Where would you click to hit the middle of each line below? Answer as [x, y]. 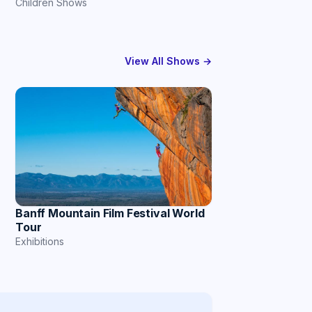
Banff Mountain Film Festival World [110, 213]
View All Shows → [168, 61]
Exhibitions [40, 241]
